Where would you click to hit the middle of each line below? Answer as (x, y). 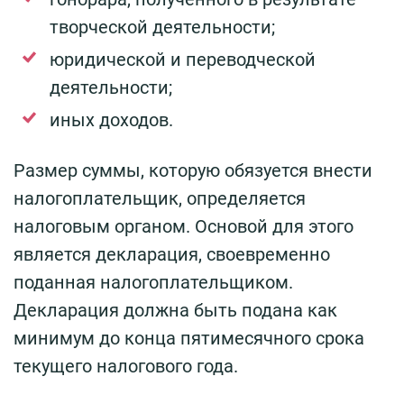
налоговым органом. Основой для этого (184, 227)
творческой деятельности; (162, 28)
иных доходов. (111, 120)
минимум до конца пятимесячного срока (189, 339)
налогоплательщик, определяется (160, 199)
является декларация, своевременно (172, 255)
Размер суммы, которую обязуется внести (193, 171)
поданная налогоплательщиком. (153, 283)
